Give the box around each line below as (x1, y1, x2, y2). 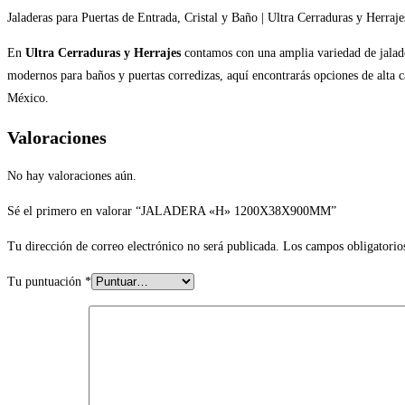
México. (7, 91, 49, 106)
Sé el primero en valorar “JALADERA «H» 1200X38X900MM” (7, 204, 336, 219)
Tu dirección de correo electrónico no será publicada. (7, 240, 279, 254)
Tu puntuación (7, 275, 85, 289)
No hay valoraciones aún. (7, 169, 137, 184)
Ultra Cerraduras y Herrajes (25, 46, 181, 61)
